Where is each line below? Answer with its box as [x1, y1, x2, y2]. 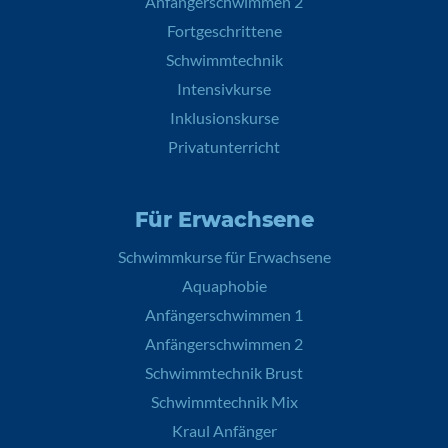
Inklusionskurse [169, 108, 279, 127]
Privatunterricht [168, 137, 280, 156]
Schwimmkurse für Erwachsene [117, 247, 331, 266]
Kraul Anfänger [171, 421, 277, 440]
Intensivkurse [177, 79, 271, 98]
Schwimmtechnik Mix [150, 392, 298, 411]
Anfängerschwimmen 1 [145, 305, 303, 324]
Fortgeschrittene [166, 21, 282, 40]
